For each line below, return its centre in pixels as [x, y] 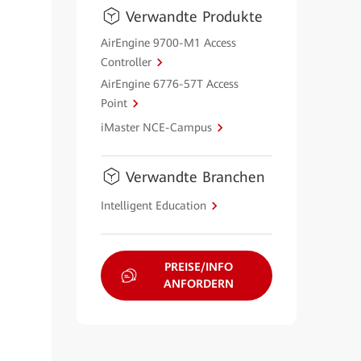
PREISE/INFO [198, 267]
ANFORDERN [198, 284]
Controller [126, 62]
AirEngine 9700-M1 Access [168, 43]
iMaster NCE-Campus [156, 127]
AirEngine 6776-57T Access [169, 84]
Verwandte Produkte [194, 17]
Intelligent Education [153, 205]
